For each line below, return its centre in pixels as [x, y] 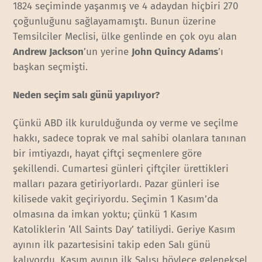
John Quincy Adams [175, 51]
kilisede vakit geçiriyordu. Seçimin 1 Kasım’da [116, 199]
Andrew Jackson [49, 51]
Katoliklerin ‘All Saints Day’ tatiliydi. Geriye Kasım [125, 230]
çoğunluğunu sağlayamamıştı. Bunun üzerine [115, 21]
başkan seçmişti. [51, 67]
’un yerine [108, 51]
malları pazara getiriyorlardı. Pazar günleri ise [116, 184]
